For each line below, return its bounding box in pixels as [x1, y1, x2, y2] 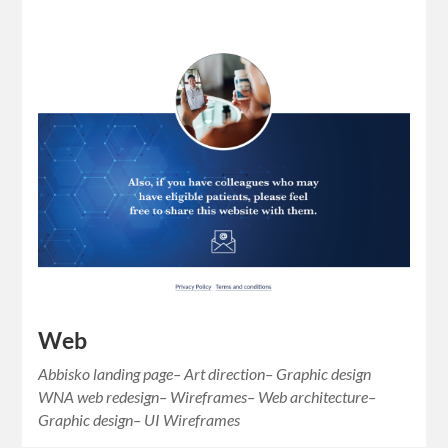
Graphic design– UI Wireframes [38, 409, 241, 429]
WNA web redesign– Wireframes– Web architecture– [38, 386, 377, 406]
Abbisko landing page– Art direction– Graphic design [38, 363, 372, 383]
